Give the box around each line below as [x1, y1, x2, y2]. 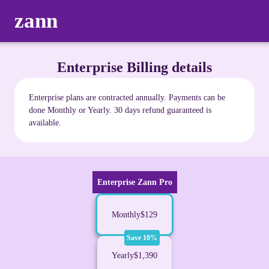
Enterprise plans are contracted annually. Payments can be [29, 93, 225, 102]
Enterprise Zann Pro [97, 178, 172, 187]
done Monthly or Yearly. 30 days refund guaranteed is [29, 106, 211, 115]
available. [29, 118, 61, 127]
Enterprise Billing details [57, 59, 212, 75]
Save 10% [127, 234, 157, 242]
